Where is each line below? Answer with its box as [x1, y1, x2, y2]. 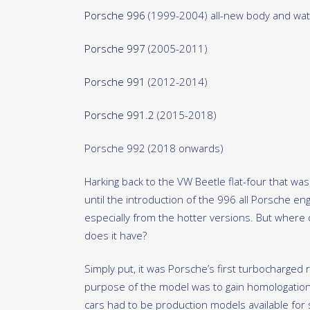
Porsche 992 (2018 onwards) [84, 141, 224, 156]
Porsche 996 [84, 8, 145, 23]
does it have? [84, 228, 147, 243]
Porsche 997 [84, 42, 145, 56]
